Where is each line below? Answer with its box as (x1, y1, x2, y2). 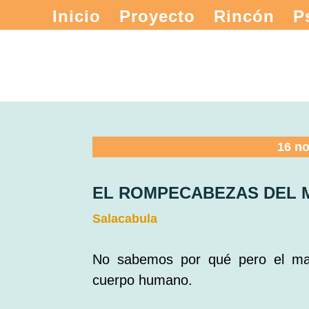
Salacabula (92, 211, 158, 226)
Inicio (52, 7, 101, 26)
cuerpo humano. (92, 272, 193, 288)
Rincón (213, 7, 275, 26)
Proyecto (119, 7, 195, 26)
